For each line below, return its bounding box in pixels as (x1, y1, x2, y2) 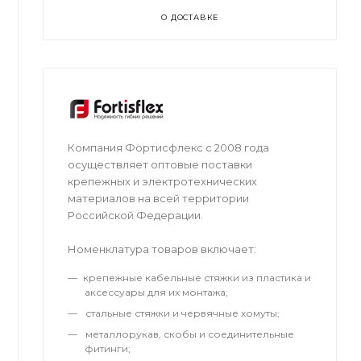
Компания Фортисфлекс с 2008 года (68, 141, 270, 155)
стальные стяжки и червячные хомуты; (83, 307, 280, 320)
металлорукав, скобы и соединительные (83, 328, 295, 341)
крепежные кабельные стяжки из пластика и (83, 272, 312, 284)
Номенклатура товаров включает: (68, 243, 257, 256)
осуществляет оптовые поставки (68, 158, 253, 172)
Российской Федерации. (68, 209, 204, 222)
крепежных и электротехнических (68, 175, 258, 189)
